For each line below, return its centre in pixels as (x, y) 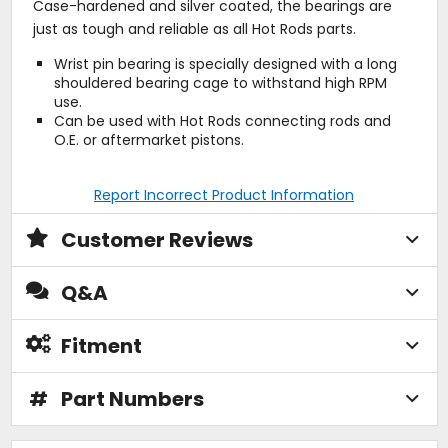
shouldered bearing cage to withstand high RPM (220, 82)
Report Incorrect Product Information (224, 194)
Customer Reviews (156, 239)
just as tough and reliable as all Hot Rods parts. (194, 28)
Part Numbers (132, 398)
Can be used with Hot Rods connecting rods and (222, 120)
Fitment (101, 345)
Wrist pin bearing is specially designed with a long (225, 63)
